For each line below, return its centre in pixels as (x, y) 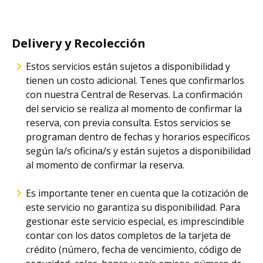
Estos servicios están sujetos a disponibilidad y (128, 66)
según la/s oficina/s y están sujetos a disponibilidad (138, 151)
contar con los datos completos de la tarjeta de (128, 235)
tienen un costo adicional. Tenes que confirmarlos (135, 80)
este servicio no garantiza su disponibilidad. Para (133, 207)
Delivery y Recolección (79, 43)
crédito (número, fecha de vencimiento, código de (134, 249)
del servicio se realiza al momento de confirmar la (134, 109)
